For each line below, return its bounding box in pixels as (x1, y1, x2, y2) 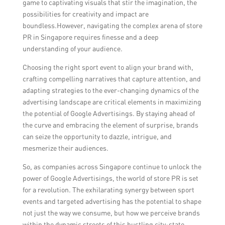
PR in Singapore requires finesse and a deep (22, 33, 159, 41)
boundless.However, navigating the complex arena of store (22, 21, 202, 30)
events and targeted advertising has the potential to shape (22, 197, 201, 205)
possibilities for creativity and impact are (22, 10, 149, 18)
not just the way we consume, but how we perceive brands (22, 208, 200, 217)
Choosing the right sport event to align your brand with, (22, 63, 193, 71)
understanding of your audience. (22, 44, 123, 53)
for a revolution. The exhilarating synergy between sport (22, 185, 194, 194)
